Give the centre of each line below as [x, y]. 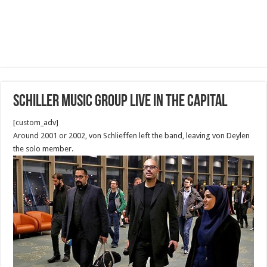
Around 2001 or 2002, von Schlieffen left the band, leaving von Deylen [132, 136]
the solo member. [44, 149]
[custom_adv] [36, 122]
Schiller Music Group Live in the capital [120, 102]
